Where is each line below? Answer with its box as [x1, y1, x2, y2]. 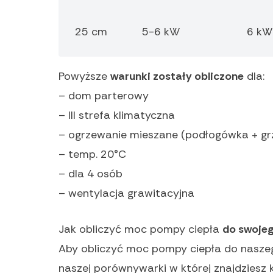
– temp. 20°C [58, 147, 126, 162]
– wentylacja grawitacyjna [58, 186, 194, 201]
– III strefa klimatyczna [58, 108, 175, 123]
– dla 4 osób [58, 166, 122, 182]
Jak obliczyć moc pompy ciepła [58, 222, 222, 237]
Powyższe [58, 69, 110, 84]
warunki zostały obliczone [110, 69, 244, 84]
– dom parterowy [58, 88, 149, 104]
